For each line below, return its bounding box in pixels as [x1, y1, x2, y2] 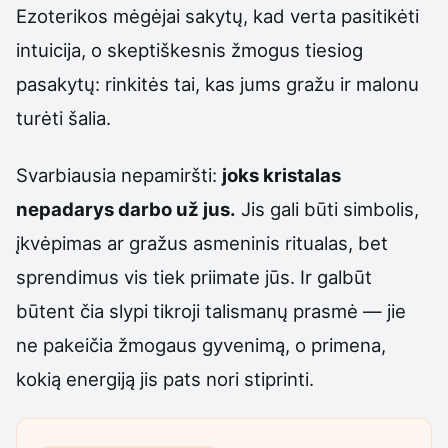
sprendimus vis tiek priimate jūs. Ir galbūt [16, 265, 372, 288]
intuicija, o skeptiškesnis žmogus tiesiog [16, 39, 363, 62]
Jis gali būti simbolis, [236, 197, 419, 220]
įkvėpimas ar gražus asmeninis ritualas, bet [16, 231, 388, 254]
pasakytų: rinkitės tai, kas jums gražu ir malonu [16, 73, 419, 96]
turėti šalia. [16, 107, 111, 130]
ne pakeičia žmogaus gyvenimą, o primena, [16, 333, 386, 356]
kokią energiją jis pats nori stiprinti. [16, 367, 314, 390]
